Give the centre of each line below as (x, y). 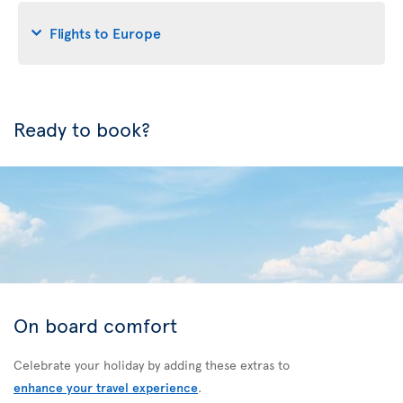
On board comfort (95, 324)
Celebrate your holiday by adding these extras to (152, 364)
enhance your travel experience (106, 387)
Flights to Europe (105, 33)
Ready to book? (82, 128)
